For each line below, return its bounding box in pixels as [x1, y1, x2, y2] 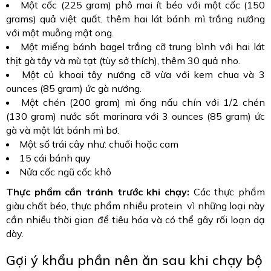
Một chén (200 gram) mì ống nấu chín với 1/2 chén [21, 96, 265, 109]
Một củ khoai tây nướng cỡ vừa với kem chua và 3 [21, 68, 266, 81]
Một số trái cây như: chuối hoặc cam [19, 138, 178, 151]
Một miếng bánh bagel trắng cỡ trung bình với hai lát [20, 41, 266, 53]
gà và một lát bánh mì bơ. [6, 124, 119, 137]
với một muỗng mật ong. [6, 27, 114, 39]
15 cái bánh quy [19, 152, 91, 165]
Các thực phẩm [189, 186, 265, 198]
